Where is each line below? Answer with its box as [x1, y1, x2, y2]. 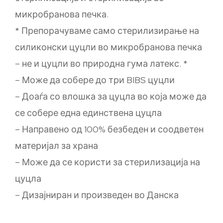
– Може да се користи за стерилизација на [15, 156, 200, 168]
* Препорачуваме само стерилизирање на [15, 25, 199, 36]
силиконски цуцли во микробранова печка [15, 41, 202, 53]
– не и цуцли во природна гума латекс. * [15, 58, 188, 69]
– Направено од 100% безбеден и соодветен [15, 123, 204, 135]
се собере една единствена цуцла [15, 107, 162, 118]
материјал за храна [15, 140, 98, 151]
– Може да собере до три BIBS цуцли [15, 74, 175, 86]
